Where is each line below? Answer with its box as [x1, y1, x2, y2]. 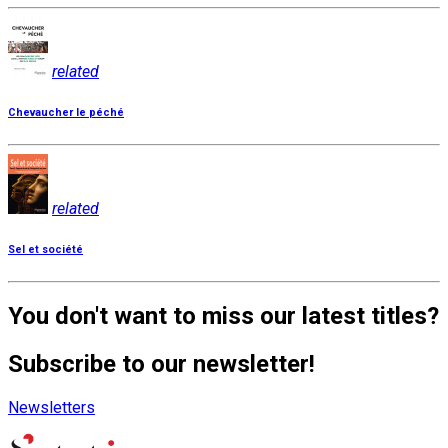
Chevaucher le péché [8, 105, 124, 119]
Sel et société [8, 242, 83, 256]
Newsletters [8, 398, 95, 418]
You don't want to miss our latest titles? [8, 302, 439, 331]
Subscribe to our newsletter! [8, 350, 315, 379]
